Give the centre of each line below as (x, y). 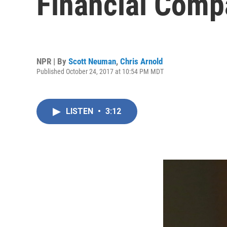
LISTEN (81, 111)
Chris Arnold (141, 61)
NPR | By (52, 61)
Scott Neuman (92, 61)
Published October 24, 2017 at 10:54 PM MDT (100, 71)
